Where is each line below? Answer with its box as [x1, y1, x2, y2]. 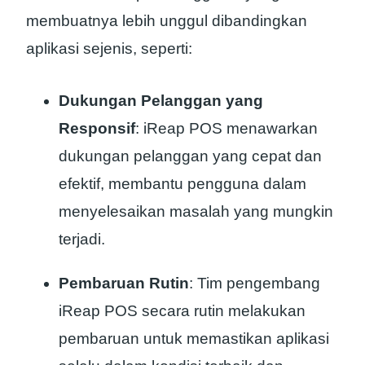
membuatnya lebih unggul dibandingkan [26, 11, 307, 29]
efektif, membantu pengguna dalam [59, 175, 306, 193]
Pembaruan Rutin [59, 275, 189, 292]
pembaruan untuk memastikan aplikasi [59, 330, 329, 348]
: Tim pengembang [189, 275, 320, 292]
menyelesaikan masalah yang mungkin [59, 203, 333, 221]
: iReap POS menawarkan [135, 120, 318, 138]
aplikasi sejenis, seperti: [26, 39, 192, 57]
